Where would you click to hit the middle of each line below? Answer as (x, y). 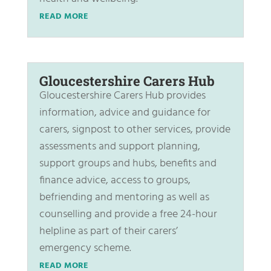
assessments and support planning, (119, 146)
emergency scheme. (85, 248)
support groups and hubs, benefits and (128, 163)
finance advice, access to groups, (115, 180)
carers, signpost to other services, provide (135, 129)
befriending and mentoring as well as (124, 197)
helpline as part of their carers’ (108, 231)
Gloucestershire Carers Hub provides (122, 96)
